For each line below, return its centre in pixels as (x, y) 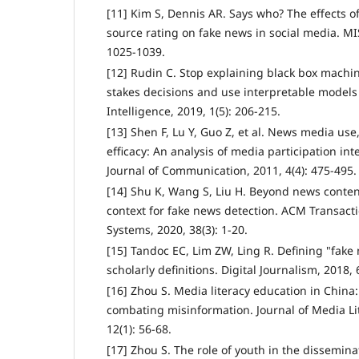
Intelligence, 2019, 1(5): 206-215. (194, 111)
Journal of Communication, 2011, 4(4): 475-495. (232, 171)
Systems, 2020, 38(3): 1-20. (177, 230)
